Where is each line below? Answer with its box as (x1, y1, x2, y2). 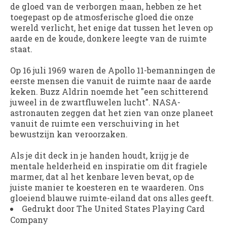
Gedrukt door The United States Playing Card (22, 203, 205, 214)
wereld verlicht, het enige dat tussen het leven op (10, 22, 213, 33)
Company (10, 214, 48, 225)
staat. (10, 43, 32, 54)
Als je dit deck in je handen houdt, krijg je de (10, 149, 189, 161)
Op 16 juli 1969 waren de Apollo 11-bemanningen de (10, 64, 215, 75)
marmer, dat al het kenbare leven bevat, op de (10, 171, 194, 182)
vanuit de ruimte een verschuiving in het (10, 118, 179, 129)
